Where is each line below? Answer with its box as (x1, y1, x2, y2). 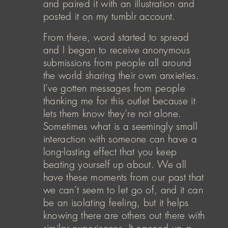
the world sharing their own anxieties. (43, 70, 199, 80)
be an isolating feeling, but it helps (43, 197, 189, 208)
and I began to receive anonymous (43, 45, 190, 55)
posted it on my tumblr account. (43, 11, 176, 21)
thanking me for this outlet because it (43, 96, 195, 106)
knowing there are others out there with (43, 210, 205, 220)
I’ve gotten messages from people (43, 83, 186, 93)
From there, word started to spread (43, 32, 189, 42)
